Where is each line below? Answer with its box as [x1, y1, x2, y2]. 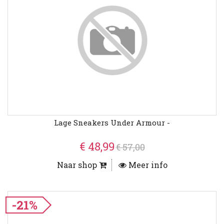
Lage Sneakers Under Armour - [54, 117, 170, 128]
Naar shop [56, 159, 99, 170]
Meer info [126, 159, 167, 170]
